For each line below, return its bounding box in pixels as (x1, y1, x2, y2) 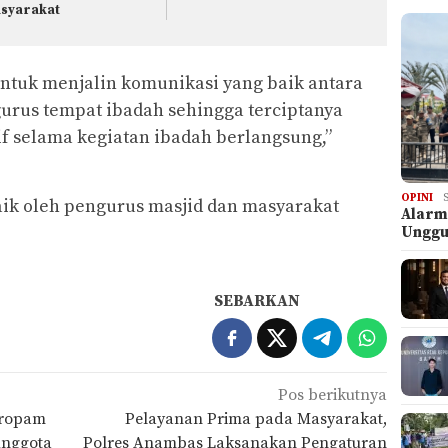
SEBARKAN (214, 291, 301, 312)
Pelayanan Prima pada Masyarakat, (125, 409, 388, 430)
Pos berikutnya (278, 385, 388, 406)
